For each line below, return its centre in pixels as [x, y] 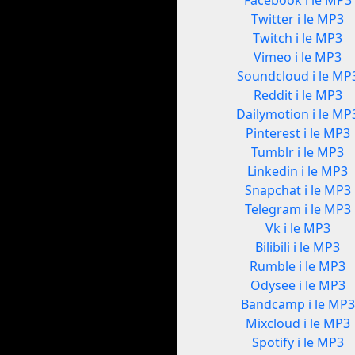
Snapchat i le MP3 [298, 191]
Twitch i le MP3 [298, 38]
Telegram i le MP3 [298, 210]
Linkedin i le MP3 [298, 172]
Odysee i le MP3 [298, 286]
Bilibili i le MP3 [298, 248]
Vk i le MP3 [298, 229]
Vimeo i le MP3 [298, 57]
